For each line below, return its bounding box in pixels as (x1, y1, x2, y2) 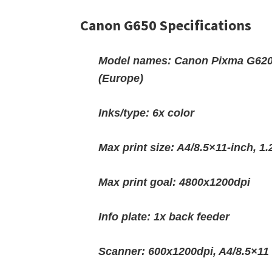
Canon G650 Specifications (80, 16, 251, 35)
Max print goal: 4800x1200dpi (98, 176, 250, 188)
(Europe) (98, 72, 143, 84)
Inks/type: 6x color (98, 107, 194, 119)
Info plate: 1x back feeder (98, 211, 229, 223)
